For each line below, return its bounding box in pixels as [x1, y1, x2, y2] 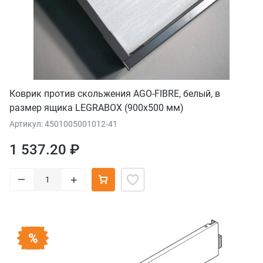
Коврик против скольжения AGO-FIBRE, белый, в [9, 87, 220, 99]
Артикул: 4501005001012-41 [9, 119, 117, 129]
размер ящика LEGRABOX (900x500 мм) [9, 102, 184, 113]
